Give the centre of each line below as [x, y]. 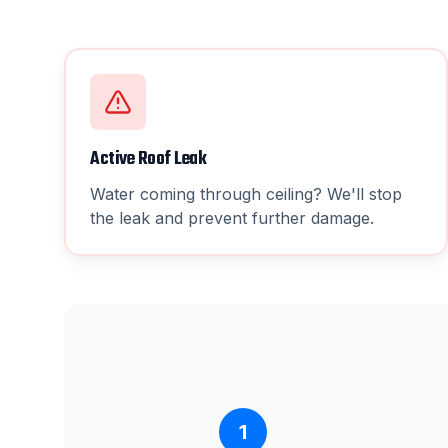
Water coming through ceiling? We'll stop [246, 194]
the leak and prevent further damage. [232, 218]
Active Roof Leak [148, 159]
